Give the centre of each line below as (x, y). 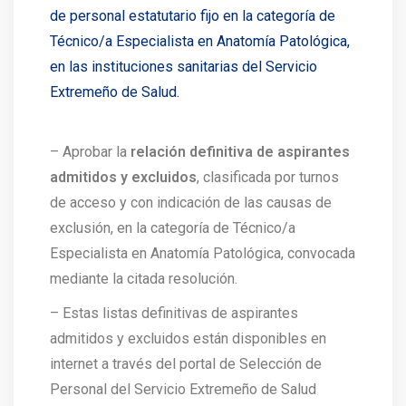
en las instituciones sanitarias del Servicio (184, 67)
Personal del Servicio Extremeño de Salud (183, 389)
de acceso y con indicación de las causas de (191, 203)
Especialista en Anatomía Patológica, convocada (203, 253)
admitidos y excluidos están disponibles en (188, 338)
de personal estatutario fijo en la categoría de (193, 16)
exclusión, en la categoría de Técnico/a (173, 228)
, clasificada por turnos (268, 177)
